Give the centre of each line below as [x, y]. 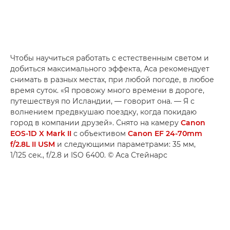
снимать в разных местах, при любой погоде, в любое [112, 80]
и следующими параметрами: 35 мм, [125, 144]
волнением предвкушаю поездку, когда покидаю [103, 112]
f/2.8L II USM [33, 144]
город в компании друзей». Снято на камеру [95, 123]
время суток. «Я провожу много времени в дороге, [107, 90]
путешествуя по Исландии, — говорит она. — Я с [102, 101]
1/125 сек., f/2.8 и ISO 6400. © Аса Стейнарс [89, 155]
